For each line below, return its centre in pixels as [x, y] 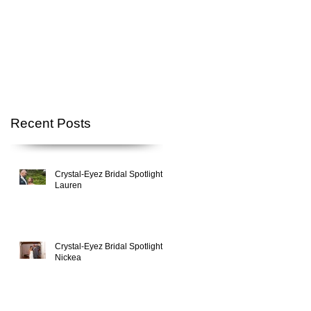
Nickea [68, 257]
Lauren [68, 185]
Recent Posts [51, 123]
